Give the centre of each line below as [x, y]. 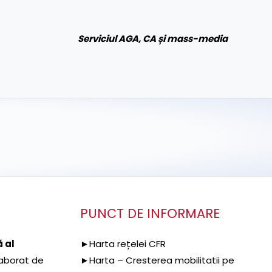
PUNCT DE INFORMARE [150, 213]
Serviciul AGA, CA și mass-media [153, 38]
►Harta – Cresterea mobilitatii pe [157, 260]
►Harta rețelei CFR [123, 243]
